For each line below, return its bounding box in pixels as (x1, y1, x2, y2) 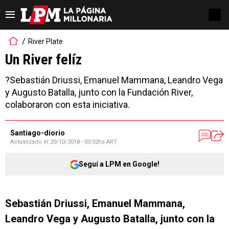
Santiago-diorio (10, 129, 65, 137)
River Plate (28, 37, 63, 45)
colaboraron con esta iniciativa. (5, 99, 130, 110)
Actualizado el (10, 139, 50, 145)
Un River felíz (5, 51, 82, 68)
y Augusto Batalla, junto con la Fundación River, (5, 87, 193, 98)
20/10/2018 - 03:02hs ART (50, 139, 117, 145)
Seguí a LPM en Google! (79, 159, 159, 168)
